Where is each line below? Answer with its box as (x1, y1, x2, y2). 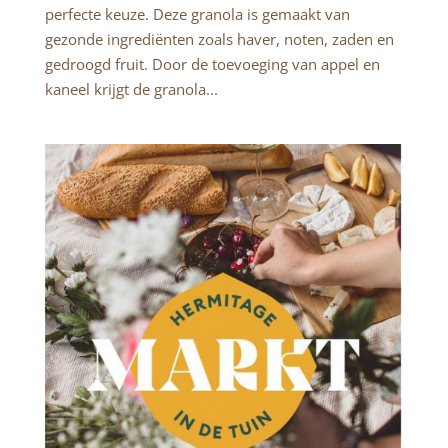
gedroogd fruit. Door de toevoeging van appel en (44, 53, 380, 74)
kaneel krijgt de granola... (44, 78, 218, 99)
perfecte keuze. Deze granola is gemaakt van (44, 3, 350, 24)
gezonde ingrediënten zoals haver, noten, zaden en (44, 28, 394, 49)
